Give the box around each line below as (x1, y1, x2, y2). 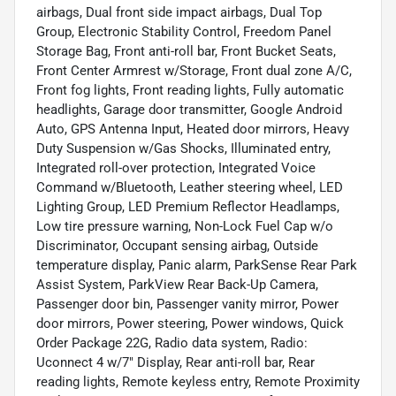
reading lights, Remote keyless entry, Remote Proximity (36, 373, 360, 390)
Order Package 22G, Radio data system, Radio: (36, 334, 308, 351)
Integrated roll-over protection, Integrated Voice (36, 159, 316, 176)
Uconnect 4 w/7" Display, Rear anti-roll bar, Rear (36, 354, 315, 370)
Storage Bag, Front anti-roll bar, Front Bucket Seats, (36, 42, 336, 59)
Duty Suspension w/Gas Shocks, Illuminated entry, (36, 140, 331, 156)
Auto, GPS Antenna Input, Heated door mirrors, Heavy (36, 120, 349, 137)
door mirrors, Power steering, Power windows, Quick (36, 315, 344, 331)
